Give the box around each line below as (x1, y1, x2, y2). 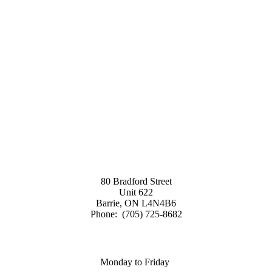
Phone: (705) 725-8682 (90, 209, 182, 220)
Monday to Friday (100, 256, 172, 267)
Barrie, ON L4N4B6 (96, 198, 176, 209)
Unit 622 (119, 187, 153, 198)
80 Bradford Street (100, 176, 172, 187)
